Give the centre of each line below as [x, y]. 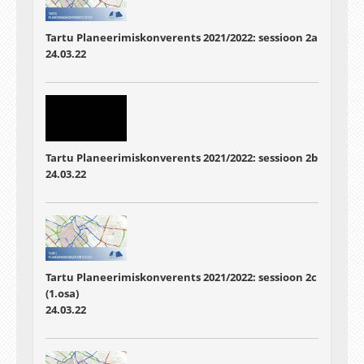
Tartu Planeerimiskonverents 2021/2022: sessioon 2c [181, 277]
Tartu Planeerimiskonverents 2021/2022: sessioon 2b [182, 157]
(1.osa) [62, 293]
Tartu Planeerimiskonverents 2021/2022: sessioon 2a [182, 38]
